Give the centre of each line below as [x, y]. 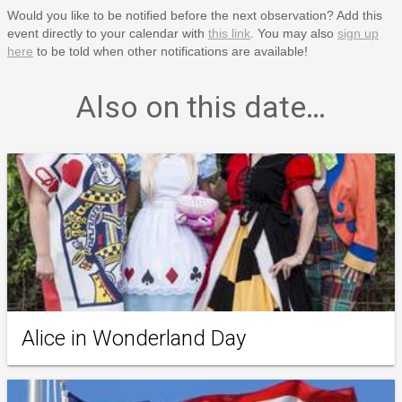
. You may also [294, 33]
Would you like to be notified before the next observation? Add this [195, 15]
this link [229, 33]
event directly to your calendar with [108, 33]
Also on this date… [201, 106]
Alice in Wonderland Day [134, 338]
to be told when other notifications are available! [170, 51]
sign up [358, 33]
